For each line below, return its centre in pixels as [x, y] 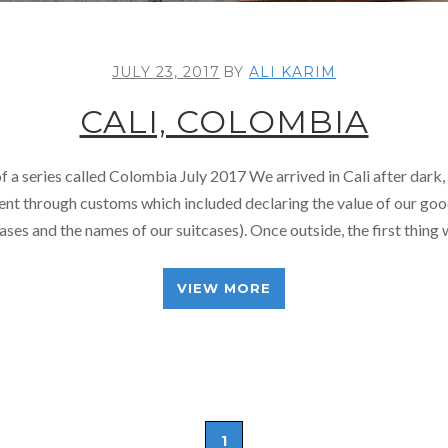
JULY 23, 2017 [166, 71]
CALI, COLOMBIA [224, 121]
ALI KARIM [292, 71]
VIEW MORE [224, 287]
